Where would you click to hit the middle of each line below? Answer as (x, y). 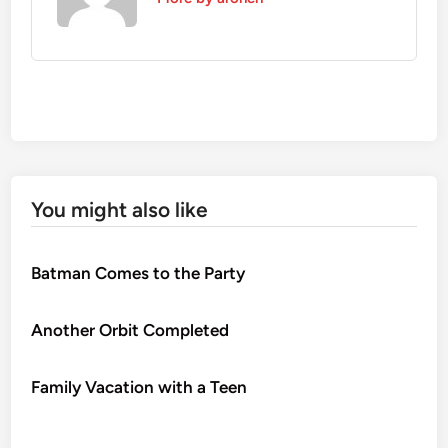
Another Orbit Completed (130, 329)
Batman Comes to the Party (138, 272)
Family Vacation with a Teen (139, 386)
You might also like (120, 209)
